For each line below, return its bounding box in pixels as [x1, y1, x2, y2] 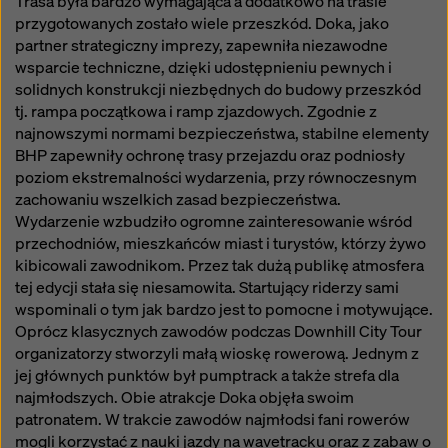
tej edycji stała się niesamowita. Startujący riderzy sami [15, 277, 399, 298]
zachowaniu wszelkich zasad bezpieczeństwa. [15, 189, 341, 210]
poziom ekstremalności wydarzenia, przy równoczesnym [15, 167, 417, 188]
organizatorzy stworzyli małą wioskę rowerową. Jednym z [15, 343, 419, 364]
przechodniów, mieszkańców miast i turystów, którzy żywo [15, 233, 426, 254]
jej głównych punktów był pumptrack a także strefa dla [15, 365, 399, 386]
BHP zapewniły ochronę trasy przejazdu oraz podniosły [15, 145, 405, 166]
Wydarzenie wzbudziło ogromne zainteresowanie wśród [15, 211, 412, 232]
